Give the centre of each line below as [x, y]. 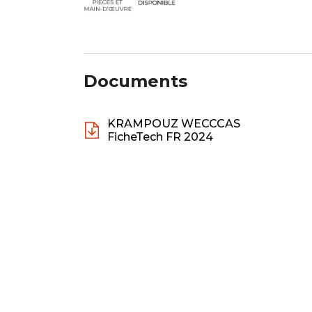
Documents [135, 81]
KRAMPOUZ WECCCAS [174, 124]
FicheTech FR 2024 [160, 137]
